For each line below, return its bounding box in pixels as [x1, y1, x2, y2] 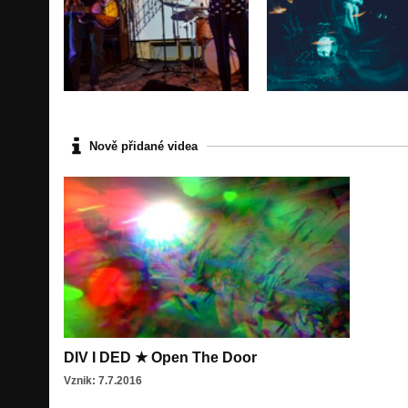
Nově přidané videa [89, 138, 198, 153]
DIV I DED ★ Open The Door [64, 349, 257, 365]
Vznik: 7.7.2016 [64, 373, 142, 387]
